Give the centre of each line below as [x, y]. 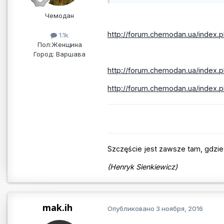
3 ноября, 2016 [179, 208]
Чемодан [59, 15]
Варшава [70, 54]
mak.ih [57, 208]
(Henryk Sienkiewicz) [142, 167]
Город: [44, 54]
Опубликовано [132, 208]
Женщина [66, 45]
